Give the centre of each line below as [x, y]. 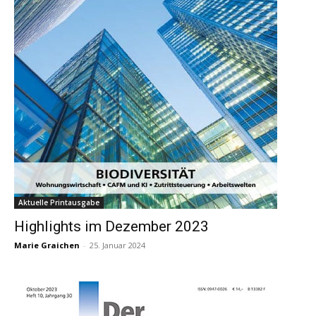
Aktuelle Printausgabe [59, 202]
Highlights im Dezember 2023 [111, 226]
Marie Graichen [47, 245]
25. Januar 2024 [117, 245]
